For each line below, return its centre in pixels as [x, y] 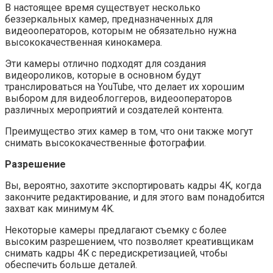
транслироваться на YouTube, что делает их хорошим [125, 87]
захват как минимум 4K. [60, 208]
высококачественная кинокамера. [83, 42]
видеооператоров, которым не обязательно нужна [121, 30]
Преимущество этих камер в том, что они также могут [129, 131]
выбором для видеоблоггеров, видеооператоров [119, 98]
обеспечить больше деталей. [71, 264]
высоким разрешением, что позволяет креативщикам [129, 241]
